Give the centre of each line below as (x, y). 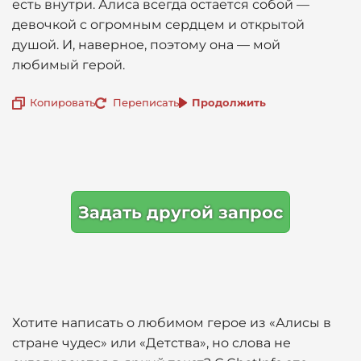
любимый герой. (68, 65)
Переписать (146, 102)
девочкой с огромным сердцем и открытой (158, 25)
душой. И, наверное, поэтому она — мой (146, 45)
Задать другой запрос (180, 212)
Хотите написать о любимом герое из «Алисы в (172, 323)
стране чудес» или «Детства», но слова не (151, 343)
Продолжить (229, 102)
